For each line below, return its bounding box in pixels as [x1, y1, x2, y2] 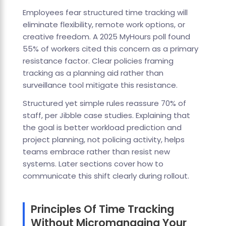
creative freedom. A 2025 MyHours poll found [22, 31, 190, 42]
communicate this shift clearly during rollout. [22, 171, 189, 182]
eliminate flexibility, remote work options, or [22, 19, 185, 30]
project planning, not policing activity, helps [22, 134, 185, 145]
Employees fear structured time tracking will [22, 7, 188, 18]
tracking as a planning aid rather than [22, 68, 163, 79]
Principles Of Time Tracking [30, 202, 174, 217]
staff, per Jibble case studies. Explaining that [22, 110, 190, 121]
